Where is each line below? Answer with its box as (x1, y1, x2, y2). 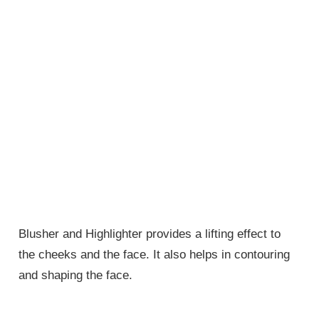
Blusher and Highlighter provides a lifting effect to (19, 226, 281, 241)
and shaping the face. (19, 268, 133, 282)
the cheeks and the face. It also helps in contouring (19, 247, 291, 261)
